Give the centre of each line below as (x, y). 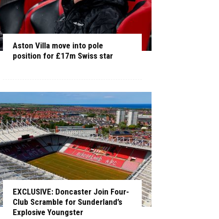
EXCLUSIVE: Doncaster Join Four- (71, 192)
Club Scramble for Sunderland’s (67, 202)
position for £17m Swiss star (63, 56)
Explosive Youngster (48, 212)
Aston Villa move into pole (58, 45)
